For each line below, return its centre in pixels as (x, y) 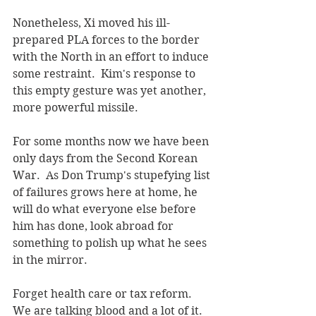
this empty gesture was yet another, (111, 90)
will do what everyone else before (106, 209)
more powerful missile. (75, 107)
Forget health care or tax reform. (105, 293)
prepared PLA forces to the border (108, 39)
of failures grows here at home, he (107, 192)
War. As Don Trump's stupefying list (113, 175)
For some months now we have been (112, 141)
